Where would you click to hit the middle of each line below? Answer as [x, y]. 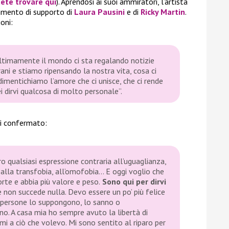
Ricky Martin [163, 12]
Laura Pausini [99, 12]
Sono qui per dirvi [133, 182]
